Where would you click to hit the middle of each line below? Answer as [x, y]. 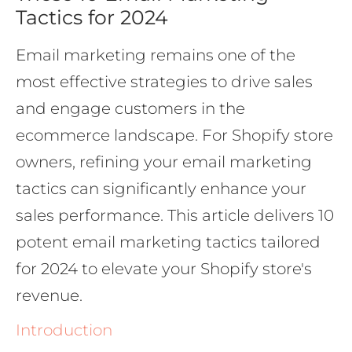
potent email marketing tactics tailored [168, 242]
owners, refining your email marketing [164, 162]
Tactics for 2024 [92, 18]
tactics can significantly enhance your [161, 189]
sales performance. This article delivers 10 [175, 216]
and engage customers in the [130, 109]
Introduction [64, 330]
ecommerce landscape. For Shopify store [174, 136]
